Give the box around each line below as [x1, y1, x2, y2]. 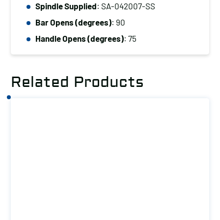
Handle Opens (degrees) [35, 33, 124, 43]
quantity [25, 27, 58, 38]
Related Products [11, 73, 144, 91]
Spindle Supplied [35, 1, 97, 11]
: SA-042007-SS [97, 1, 155, 11]
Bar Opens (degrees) [35, 17, 111, 27]
